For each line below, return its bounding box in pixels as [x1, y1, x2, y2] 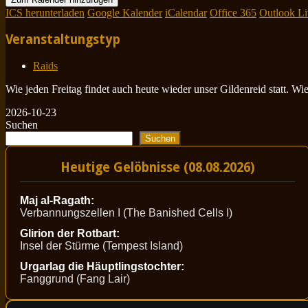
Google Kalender [87, 7, 162, 19]
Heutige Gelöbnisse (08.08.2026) [60, 159, 255, 175]
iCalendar [165, 7, 207, 19]
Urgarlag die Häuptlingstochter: [20, 261, 184, 273]
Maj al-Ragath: [20, 195, 94, 207]
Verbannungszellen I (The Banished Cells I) [20, 207, 232, 219]
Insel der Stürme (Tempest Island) [20, 240, 183, 252]
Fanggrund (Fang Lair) [20, 273, 130, 285]
